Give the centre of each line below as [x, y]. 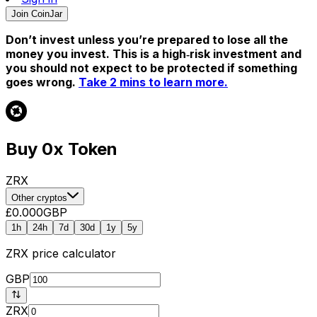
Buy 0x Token [62, 149]
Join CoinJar [37, 14]
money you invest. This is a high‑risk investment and [154, 54]
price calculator [72, 253]
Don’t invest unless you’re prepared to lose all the [147, 40]
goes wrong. [42, 82]
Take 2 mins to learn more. [153, 82]
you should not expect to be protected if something [151, 68]
